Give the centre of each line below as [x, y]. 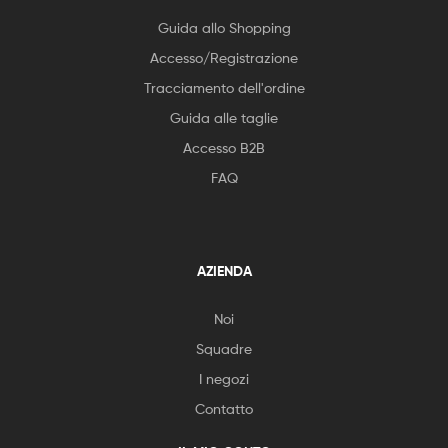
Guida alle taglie [224, 117]
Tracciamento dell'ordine [224, 87]
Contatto [224, 408]
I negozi [224, 378]
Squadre [224, 348]
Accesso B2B [224, 147]
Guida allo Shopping [224, 27]
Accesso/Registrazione [224, 57]
